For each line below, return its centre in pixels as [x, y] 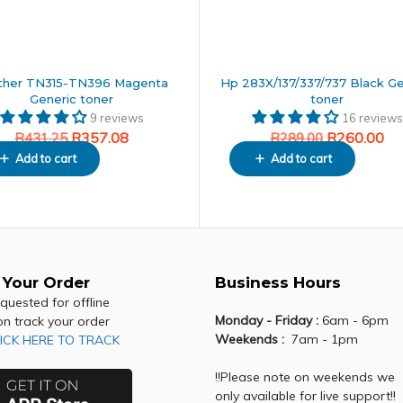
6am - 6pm [354, 320]
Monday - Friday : [267, 320]
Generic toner [72, 99]
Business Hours [278, 282]
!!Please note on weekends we [305, 376]
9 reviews [116, 118]
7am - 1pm [323, 339]
